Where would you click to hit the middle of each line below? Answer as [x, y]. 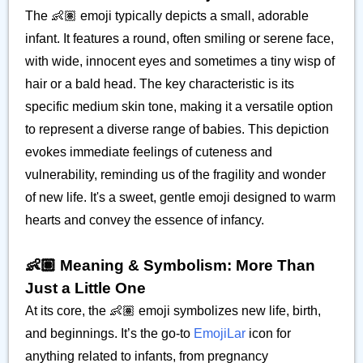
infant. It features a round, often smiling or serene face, [179, 38]
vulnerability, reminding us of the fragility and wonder [175, 175]
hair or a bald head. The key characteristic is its [160, 84]
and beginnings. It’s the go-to [109, 333]
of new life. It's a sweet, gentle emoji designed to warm [180, 197]
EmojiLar [220, 333]
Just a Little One [85, 288]
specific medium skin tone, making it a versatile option [179, 107]
